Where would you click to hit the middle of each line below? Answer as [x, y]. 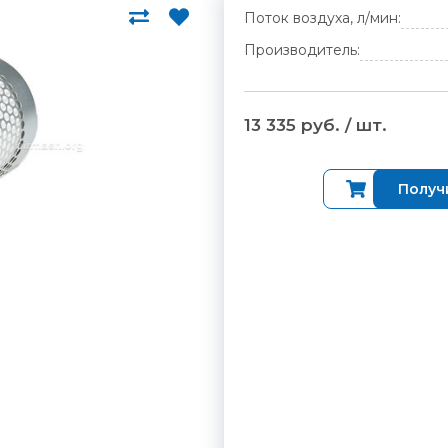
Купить [402, 189]
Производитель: [302, 50]
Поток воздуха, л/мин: [322, 18]
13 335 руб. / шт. [315, 125]
